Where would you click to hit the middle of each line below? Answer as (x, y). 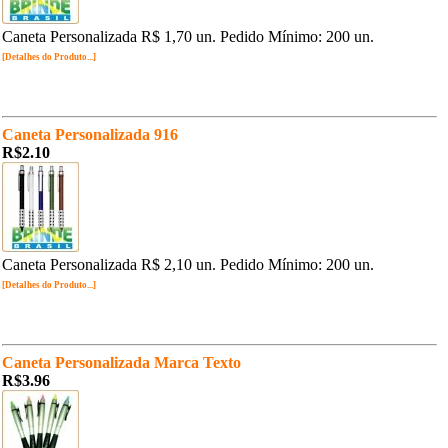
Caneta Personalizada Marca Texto (121, 362)
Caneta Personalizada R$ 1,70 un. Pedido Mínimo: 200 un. (188, 36)
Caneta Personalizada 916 (90, 134)
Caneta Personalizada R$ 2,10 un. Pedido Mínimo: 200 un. (188, 264)
